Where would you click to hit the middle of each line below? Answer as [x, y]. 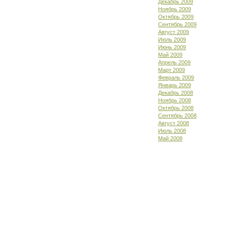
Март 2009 [172, 70]
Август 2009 [174, 32]
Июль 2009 [172, 40]
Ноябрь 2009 [175, 9]
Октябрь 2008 [176, 108]
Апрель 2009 [174, 62]
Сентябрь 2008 [177, 116]
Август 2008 [174, 123]
